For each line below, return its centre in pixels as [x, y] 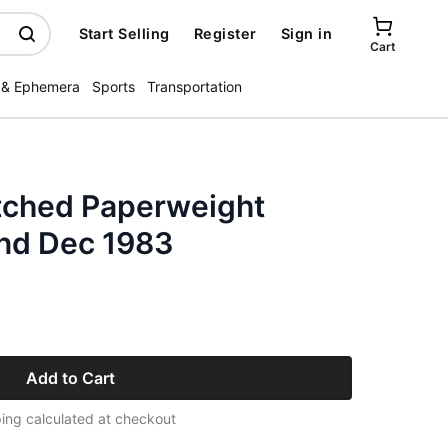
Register [225, 33]
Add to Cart [70, 378]
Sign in [306, 33]
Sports [113, 86]
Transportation [194, 86]
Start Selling [124, 33]
